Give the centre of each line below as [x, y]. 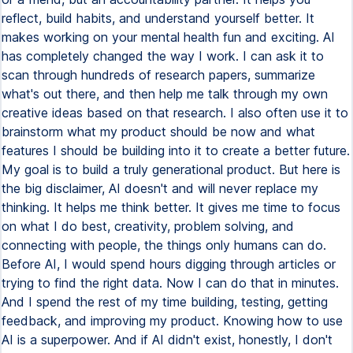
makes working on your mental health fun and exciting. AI [168, 37]
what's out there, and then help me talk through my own [165, 94]
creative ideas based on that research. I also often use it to [175, 113]
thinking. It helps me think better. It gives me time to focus [171, 207]
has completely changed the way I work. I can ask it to [163, 56]
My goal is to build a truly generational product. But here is [171, 169]
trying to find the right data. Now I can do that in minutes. [170, 283]
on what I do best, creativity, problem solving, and [148, 226]
